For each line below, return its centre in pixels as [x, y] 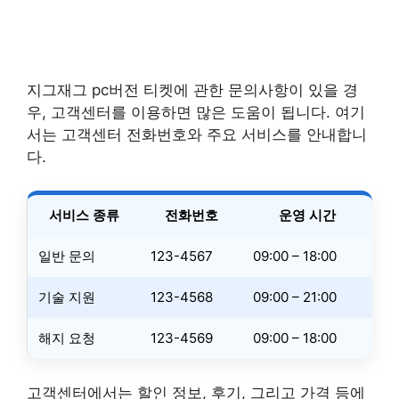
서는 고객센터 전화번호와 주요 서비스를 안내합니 [197, 134]
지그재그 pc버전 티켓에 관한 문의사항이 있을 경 [192, 90]
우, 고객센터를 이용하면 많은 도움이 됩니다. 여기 [196, 112]
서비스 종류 [84, 215]
